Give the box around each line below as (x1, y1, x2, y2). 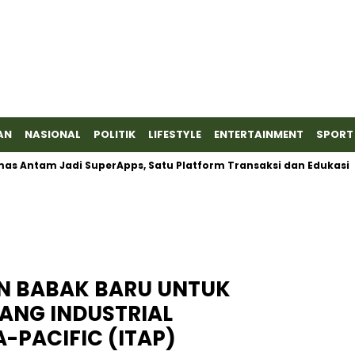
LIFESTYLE (148, 127, 201, 142)
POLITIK (94, 127, 136, 142)
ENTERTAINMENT (214, 127, 303, 142)
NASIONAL (25, 127, 81, 142)
